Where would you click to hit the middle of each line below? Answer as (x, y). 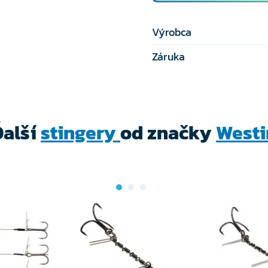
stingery (80, 133)
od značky (168, 133)
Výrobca (172, 32)
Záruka (168, 57)
